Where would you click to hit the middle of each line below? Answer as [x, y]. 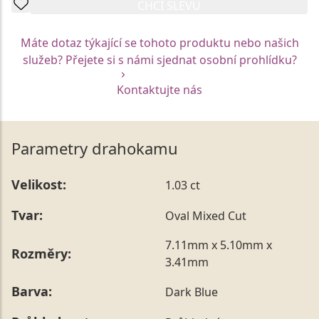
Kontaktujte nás [159, 90]
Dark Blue [192, 292]
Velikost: [39, 185]
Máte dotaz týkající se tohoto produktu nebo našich [159, 43]
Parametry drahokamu [95, 148]
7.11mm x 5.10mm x [219, 245]
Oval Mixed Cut [206, 215]
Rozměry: [41, 253]
